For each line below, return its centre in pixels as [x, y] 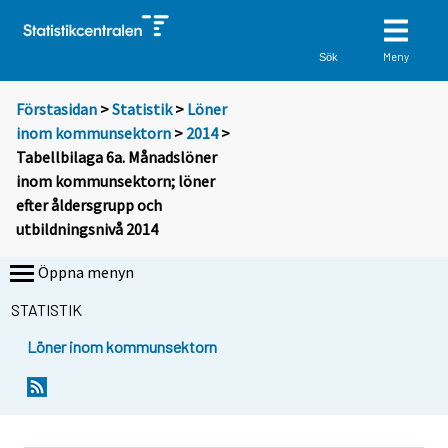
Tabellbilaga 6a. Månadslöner [116, 157]
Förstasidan [56, 109]
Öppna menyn [86, 272]
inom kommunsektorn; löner [115, 181]
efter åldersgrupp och [89, 205]
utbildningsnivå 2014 [87, 229]
